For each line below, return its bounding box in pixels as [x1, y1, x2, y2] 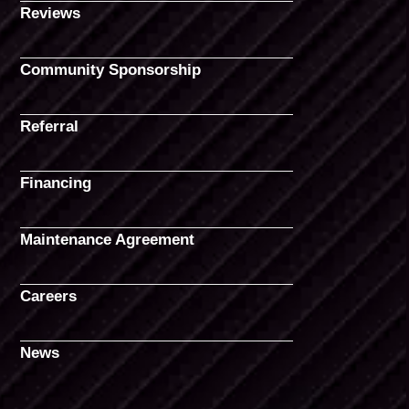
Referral [20, 117, 79, 135]
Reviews [20, 4, 81, 22]
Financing [20, 173, 92, 192]
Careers [20, 287, 78, 305]
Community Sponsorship [20, 60, 202, 79]
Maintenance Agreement [20, 230, 195, 248]
